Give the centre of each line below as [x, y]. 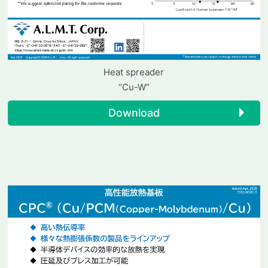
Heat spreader [134, 72]
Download [134, 112]
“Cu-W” [134, 87]
